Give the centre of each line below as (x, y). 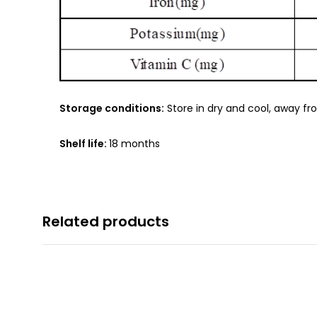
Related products (106, 221)
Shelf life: (84, 143)
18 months (134, 143)
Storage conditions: (112, 108)
